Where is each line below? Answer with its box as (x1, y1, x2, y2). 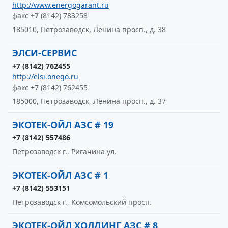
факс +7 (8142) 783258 (12, 11, 88, 20)
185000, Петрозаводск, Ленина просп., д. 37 (12, 96, 166, 106)
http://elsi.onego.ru (12, 72, 78, 81)
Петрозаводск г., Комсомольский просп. (12, 197, 152, 207)
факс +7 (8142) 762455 (12, 82, 88, 92)
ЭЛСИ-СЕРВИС (12, 47, 77, 59)
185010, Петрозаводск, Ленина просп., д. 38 (12, 24, 166, 34)
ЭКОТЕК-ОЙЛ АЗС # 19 (12, 119, 113, 131)
